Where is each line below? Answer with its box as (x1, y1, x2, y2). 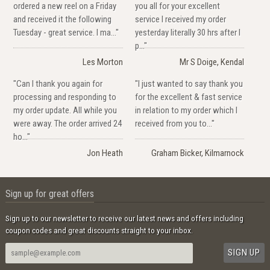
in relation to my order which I (134, 104, 237, 116)
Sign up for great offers (5, 187, 94, 199)
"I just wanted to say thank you (134, 78, 243, 89)
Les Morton (82, 56, 123, 67)
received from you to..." (134, 118, 215, 129)
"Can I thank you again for (13, 78, 103, 89)
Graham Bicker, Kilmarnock (151, 147, 245, 159)
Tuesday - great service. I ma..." (13, 27, 119, 38)
